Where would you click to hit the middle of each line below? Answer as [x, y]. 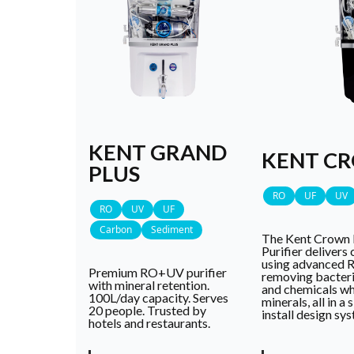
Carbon [116, 229]
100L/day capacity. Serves [158, 297]
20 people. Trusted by [147, 310]
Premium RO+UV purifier [158, 272]
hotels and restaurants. [149, 322]
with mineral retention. [149, 284]
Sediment [172, 229]
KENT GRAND [158, 152]
